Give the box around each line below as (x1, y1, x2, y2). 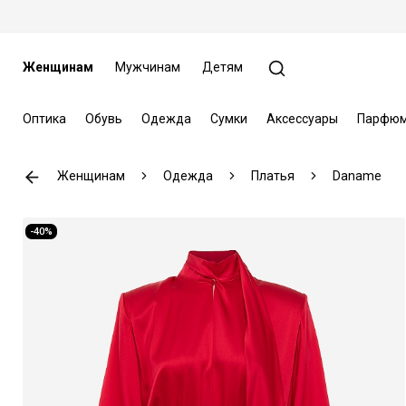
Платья (250, 168, 295, 183)
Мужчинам (114, 60, 180, 74)
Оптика (22, 111, 66, 126)
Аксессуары (266, 111, 338, 126)
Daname (332, 168, 382, 183)
